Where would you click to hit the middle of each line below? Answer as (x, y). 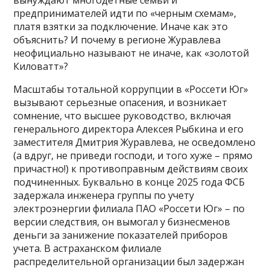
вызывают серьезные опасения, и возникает (121, 102)
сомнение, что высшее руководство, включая (122, 115)
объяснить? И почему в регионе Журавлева (117, 39)
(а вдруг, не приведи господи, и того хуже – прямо (133, 155)
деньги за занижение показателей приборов (121, 235)
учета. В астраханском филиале (88, 248)
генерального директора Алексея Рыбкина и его (129, 129)
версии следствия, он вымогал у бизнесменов (122, 221)
